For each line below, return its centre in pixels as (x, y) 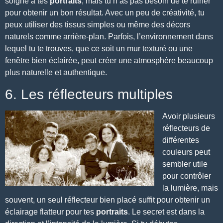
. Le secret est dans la (166, 212)
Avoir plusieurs (189, 116)
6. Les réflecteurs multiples (89, 94)
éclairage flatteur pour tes (51, 212)
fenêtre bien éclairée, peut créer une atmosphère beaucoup (109, 61)
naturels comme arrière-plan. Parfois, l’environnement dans (109, 37)
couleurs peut (186, 152)
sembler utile (185, 164)
